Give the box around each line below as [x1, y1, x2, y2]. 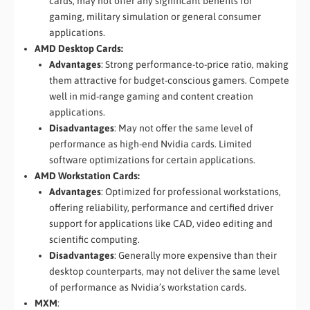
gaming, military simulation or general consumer [49, 11, 261, 23]
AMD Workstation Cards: [35, 170, 140, 182]
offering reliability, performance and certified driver [49, 202, 273, 214]
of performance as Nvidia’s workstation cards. [49, 282, 246, 293]
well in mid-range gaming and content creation [49, 91, 253, 102]
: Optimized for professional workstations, [101, 186, 281, 198]
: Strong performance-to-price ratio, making [101, 59, 289, 71]
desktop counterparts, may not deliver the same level [49, 266, 280, 277]
